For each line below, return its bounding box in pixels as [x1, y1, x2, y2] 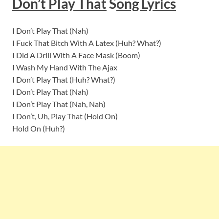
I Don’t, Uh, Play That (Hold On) [12, 111, 118, 121]
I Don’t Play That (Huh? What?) [12, 75, 115, 85]
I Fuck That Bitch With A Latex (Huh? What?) [12, 38, 161, 48]
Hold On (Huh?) [12, 124, 65, 133]
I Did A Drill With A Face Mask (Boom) [12, 50, 140, 60]
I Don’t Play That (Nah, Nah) [12, 99, 106, 109]
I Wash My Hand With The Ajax [12, 63, 117, 72]
